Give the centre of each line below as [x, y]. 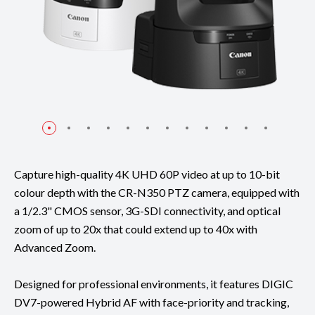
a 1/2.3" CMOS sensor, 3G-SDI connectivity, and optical [147, 210]
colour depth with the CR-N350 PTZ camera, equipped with [157, 192]
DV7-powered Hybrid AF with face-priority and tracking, [152, 302]
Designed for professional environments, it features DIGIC [154, 283]
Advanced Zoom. [55, 247]
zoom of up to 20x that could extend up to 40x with [136, 229]
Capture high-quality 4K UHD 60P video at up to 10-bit [147, 174]
